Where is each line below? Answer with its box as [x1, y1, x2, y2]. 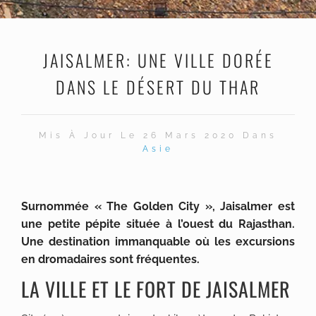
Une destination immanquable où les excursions [21, 235, 295, 248]
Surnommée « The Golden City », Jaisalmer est [21, 200, 295, 213]
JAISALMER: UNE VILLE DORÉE [42, 47, 274, 73]
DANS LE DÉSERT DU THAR [56, 74, 260, 99]
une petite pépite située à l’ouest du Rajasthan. [21, 217, 295, 231]
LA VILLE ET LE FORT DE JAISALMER [21, 274, 291, 303]
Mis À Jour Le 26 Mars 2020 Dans [39, 130, 277, 140]
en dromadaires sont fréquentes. [21, 253, 200, 266]
